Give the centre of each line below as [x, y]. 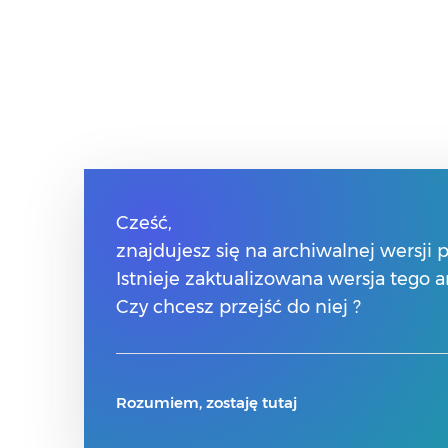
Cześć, [144, 223]
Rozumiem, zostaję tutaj [206, 402]
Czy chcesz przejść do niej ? [238, 307]
